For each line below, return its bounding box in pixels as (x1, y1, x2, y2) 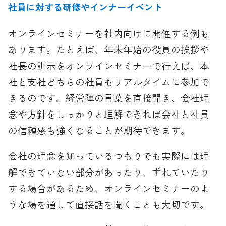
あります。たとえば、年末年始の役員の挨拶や (8, 42, 210, 56)
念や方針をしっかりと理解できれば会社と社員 (8, 106, 210, 121)
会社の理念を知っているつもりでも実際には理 (8, 148, 210, 162)
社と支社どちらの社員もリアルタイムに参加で (8, 74, 210, 88)
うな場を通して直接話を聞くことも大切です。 (8, 197, 210, 211)
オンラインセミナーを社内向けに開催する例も (8, 26, 210, 40)
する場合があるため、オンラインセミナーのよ (8, 181, 210, 195)
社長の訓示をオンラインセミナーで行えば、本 (8, 58, 210, 72)
